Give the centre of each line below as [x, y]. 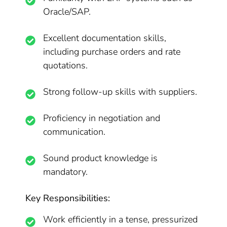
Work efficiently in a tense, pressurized [121, 219]
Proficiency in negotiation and [102, 118]
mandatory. [66, 172]
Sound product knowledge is [101, 158]
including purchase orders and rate [112, 52]
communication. [74, 132]
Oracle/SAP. [67, 12]
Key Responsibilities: [68, 198]
